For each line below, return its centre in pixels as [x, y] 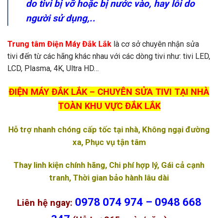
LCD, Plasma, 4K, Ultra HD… [53, 69]
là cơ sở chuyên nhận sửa [156, 44]
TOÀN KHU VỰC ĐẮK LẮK [109, 106]
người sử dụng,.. [61, 18]
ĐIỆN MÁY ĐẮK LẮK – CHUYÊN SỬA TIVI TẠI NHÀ [109, 91]
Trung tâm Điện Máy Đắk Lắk [59, 44]
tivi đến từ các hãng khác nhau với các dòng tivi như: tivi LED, [109, 56]
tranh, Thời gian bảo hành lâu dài [109, 177]
